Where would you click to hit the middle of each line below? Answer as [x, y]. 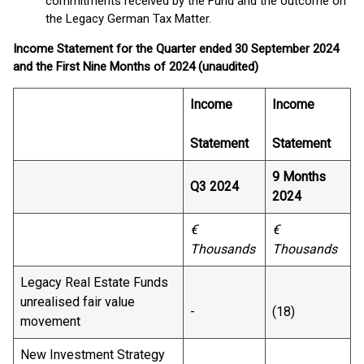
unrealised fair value [78, 302]
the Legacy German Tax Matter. [128, 19]
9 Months [299, 177]
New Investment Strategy [93, 355]
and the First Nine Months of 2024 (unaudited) [136, 67]
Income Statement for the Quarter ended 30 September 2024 [176, 49]
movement [50, 321]
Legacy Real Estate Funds [94, 282]
